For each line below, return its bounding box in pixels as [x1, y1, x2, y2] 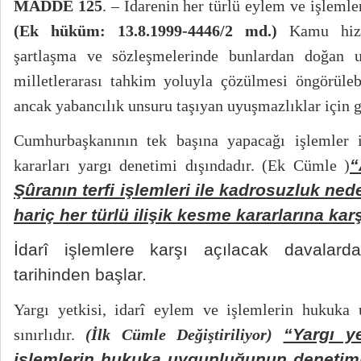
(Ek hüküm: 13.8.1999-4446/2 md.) [14, 22, 277, 39]
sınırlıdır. [14, 326, 86, 343]
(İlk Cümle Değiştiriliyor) [85, 326, 273, 343]
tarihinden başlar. [14, 265, 147, 284]
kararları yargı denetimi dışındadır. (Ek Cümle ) [14, 156, 350, 174]
